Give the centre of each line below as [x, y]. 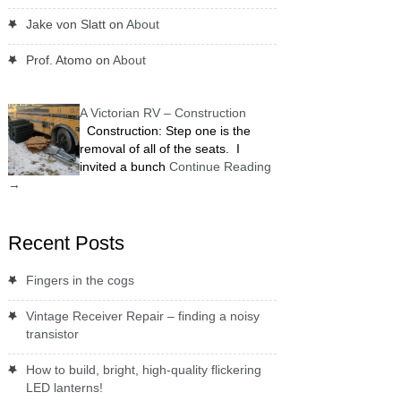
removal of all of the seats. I [159, 148]
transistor [52, 333]
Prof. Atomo [59, 60]
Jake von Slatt [65, 24]
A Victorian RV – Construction [162, 112]
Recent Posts [66, 243]
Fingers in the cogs [80, 280]
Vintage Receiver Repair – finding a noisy [142, 316]
